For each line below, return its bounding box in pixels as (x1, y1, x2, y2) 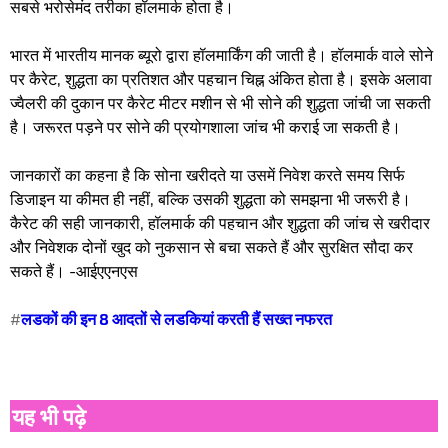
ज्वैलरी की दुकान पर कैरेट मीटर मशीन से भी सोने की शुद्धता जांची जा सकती (10, 93, 431, 113)
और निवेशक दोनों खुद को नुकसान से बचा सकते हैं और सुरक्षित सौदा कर (10, 237, 413, 257)
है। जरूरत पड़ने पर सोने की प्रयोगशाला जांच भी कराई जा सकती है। (10, 117, 405, 137)
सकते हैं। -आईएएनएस (10, 261, 138, 281)
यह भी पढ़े (12, 402, 86, 430)
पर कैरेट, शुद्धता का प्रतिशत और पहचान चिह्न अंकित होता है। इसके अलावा (10, 69, 432, 89)
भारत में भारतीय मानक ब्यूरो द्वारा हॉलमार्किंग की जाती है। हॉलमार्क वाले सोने (10, 45, 433, 65)
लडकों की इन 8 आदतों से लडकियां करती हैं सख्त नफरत (21, 309, 332, 329)
